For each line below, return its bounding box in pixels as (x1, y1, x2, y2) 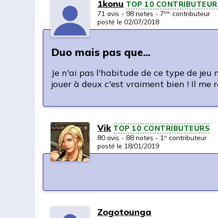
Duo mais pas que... (51, 45, 150, 58)
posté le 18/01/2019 (97, 141, 159, 150)
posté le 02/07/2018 (97, 17, 159, 26)
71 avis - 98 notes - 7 (97, 9, 164, 18)
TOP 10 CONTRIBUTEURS (113, 124, 210, 133)
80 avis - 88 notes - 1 (97, 133, 164, 142)
